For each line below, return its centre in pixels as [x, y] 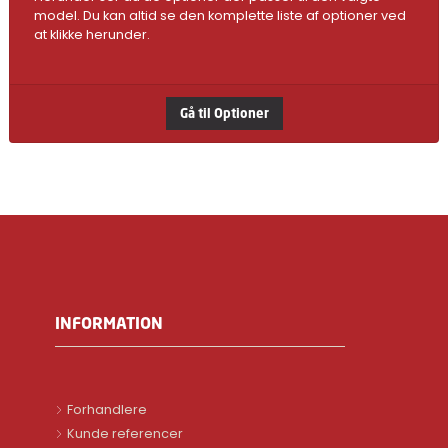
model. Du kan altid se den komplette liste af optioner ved [219, 15]
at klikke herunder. [91, 34]
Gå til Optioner [224, 113]
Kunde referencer [125, 433]
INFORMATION [109, 323]
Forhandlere [107, 409]
